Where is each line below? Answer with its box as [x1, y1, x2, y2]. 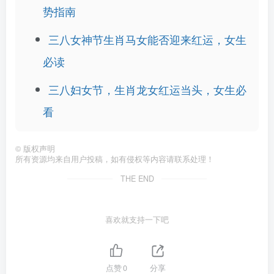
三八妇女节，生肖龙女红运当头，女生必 [48, 81, 247, 97]
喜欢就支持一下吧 [105, 214, 169, 225]
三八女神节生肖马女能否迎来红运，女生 [48, 31, 247, 47]
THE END [120, 173, 154, 184]
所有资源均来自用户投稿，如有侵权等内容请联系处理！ [15, 154, 214, 165]
